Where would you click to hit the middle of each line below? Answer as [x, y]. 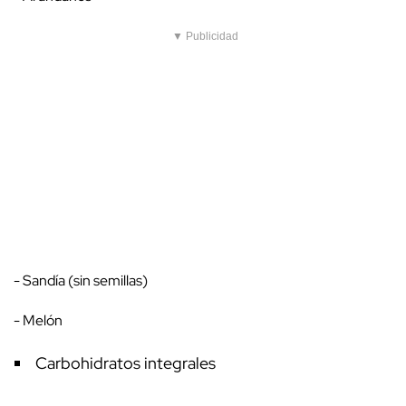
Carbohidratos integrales [127, 363]
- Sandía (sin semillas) [83, 281]
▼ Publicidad [205, 37]
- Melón [41, 321]
